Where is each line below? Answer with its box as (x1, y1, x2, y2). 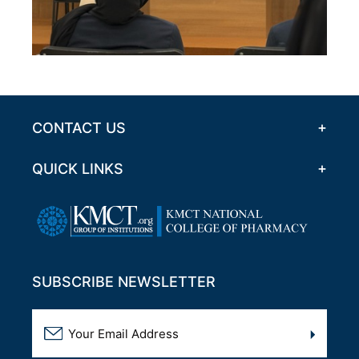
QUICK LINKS (32, 160, 123, 178)
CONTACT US (32, 119, 126, 137)
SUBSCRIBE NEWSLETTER (32, 273, 216, 291)
